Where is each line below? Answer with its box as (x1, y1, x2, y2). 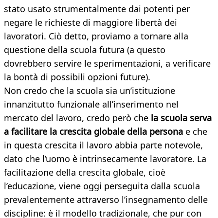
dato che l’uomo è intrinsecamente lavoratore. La (4, 153, 206, 165)
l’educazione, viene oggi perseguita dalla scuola (4, 180, 200, 192)
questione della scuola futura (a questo (4, 44, 165, 56)
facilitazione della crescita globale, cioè (4, 166, 165, 179)
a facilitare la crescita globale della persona (4, 126, 185, 138)
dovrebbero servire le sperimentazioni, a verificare (4, 57, 211, 70)
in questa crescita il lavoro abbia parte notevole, (4, 139, 203, 151)
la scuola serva (151, 112, 212, 124)
